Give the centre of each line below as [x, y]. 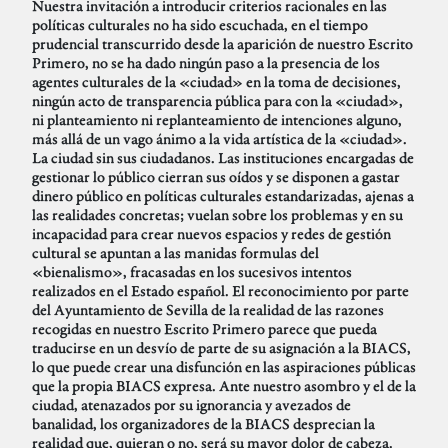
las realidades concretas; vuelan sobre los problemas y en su [217, 215]
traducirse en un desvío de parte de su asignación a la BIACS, [221, 348]
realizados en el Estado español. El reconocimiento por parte [220, 291]
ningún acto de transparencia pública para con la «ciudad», [217, 101]
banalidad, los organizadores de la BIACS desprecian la [203, 424]
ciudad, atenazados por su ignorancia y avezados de [191, 405]
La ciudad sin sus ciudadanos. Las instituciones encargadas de [223, 158]
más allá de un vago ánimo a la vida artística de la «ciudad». [219, 139]
